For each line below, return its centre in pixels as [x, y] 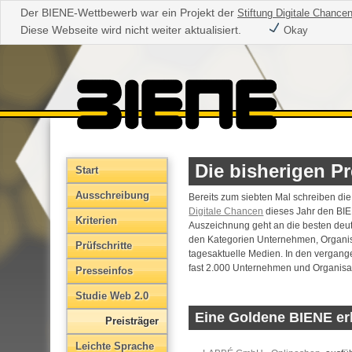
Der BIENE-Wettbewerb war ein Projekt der [129, 13]
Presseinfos [104, 271]
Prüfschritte [104, 246]
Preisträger [132, 321]
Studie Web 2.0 [112, 296]
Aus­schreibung [112, 195]
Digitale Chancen [226, 211]
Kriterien [96, 220]
